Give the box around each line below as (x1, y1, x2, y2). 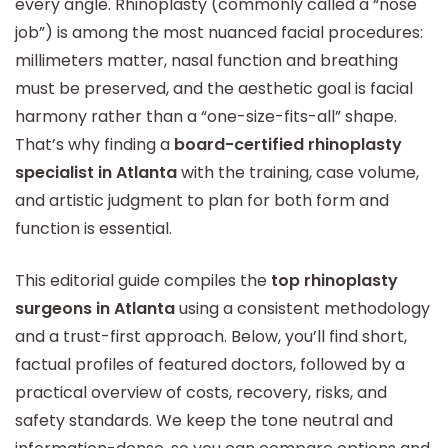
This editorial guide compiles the (15, 269, 271, 292)
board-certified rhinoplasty (174, 133, 402, 156)
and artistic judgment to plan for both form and (15, 189, 389, 212)
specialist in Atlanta (15, 161, 181, 184)
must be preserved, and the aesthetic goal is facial (15, 77, 413, 100)
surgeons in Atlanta (15, 297, 175, 320)
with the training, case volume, (181, 161, 419, 184)
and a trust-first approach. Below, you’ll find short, (15, 325, 407, 348)
